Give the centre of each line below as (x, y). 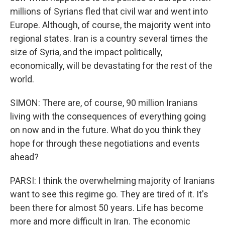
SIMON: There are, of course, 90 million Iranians (104, 103)
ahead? (24, 157)
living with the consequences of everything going (108, 116)
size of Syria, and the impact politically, (86, 52)
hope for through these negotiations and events (105, 143)
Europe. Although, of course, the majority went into (110, 25)
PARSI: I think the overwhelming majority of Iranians (113, 181)
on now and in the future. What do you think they (105, 130)
